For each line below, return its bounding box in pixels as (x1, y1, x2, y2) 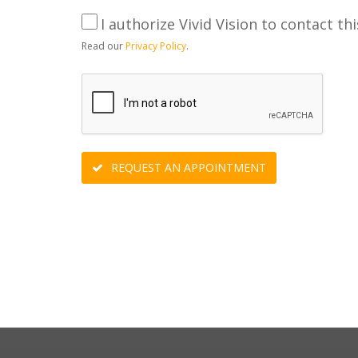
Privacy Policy (125, 39, 186, 53)
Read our (82, 39, 125, 53)
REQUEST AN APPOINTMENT (108, 160, 266, 175)
